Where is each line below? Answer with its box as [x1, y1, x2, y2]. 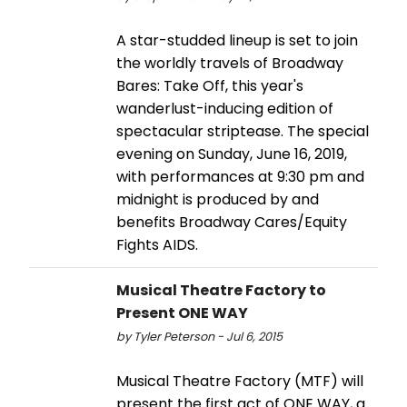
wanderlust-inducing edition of [116, 98, 333, 120]
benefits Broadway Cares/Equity [116, 212, 347, 233]
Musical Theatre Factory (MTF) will [116, 371, 363, 392]
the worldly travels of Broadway [116, 53, 343, 74]
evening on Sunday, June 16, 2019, [116, 144, 347, 165]
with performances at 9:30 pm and [116, 166, 364, 188]
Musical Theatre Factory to [116, 280, 326, 302]
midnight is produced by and [116, 189, 319, 211]
